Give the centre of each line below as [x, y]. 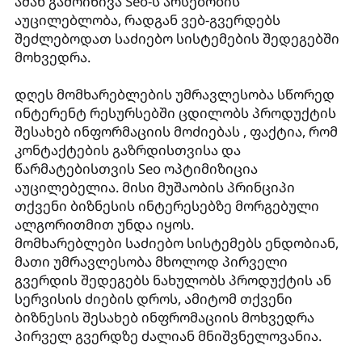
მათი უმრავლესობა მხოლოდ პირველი [151, 261]
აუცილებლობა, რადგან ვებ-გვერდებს [147, 19]
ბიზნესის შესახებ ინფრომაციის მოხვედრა [164, 317]
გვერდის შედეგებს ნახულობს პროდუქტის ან [173, 280]
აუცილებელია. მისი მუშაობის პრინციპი [154, 187]
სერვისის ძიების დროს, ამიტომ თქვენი [153, 298]
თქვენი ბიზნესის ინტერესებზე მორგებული [166, 205]
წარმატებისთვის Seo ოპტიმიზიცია [136, 168]
